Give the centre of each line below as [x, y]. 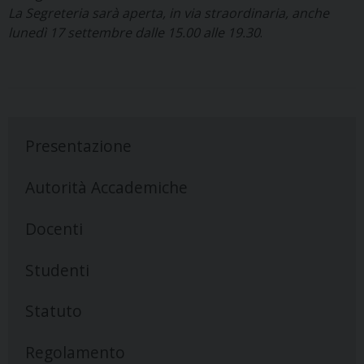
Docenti [54, 228]
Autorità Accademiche [106, 187]
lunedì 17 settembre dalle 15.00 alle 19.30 [134, 33]
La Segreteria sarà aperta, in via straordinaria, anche [169, 13]
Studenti [57, 270]
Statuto [53, 311]
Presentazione [78, 146]
